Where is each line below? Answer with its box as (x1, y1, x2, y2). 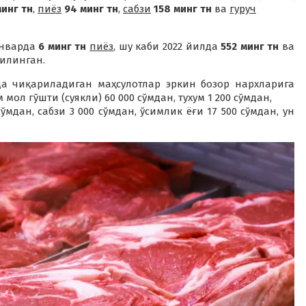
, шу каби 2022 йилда (113, 40, 221, 53)
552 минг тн (221, 40, 279, 53)
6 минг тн (38, 40, 87, 53)
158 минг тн (154, 2, 212, 15)
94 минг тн (64, 2, 118, 15)
